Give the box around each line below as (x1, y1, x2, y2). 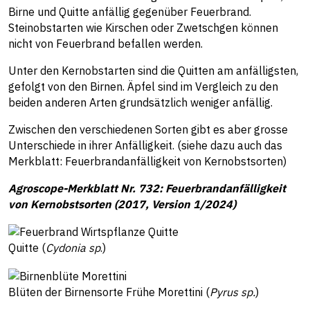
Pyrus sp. (210, 284, 255, 299)
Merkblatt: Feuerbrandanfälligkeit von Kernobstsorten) (8, 154, 286, 168)
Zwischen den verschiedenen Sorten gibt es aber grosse (8, 122, 288, 136)
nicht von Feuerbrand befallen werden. (8, 37, 203, 51)
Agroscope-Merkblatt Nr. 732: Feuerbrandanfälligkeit (8, 181, 286, 195)
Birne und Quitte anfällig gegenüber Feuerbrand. (8, 5, 251, 19)
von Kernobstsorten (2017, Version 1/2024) (8, 197, 236, 211)
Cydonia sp (46, 241, 100, 255)
